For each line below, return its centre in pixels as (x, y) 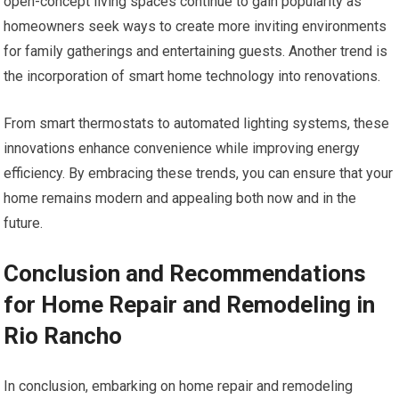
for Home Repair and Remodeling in (190, 305)
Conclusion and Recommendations (185, 274)
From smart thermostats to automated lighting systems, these (197, 124)
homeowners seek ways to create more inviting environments (195, 27)
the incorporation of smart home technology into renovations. (192, 77)
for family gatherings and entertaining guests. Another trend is (196, 52)
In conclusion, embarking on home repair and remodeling (179, 387)
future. (24, 224)
